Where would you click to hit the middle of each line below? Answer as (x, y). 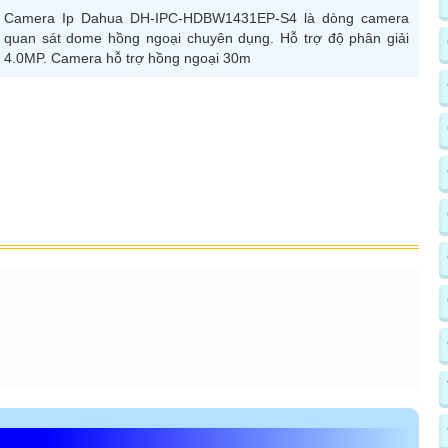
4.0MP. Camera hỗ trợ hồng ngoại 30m (127, 57)
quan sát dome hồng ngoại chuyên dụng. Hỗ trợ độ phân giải (206, 37)
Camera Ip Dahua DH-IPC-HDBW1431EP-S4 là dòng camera (206, 17)
